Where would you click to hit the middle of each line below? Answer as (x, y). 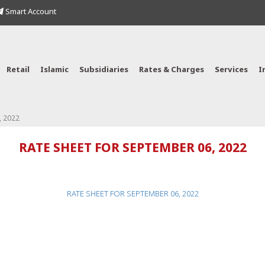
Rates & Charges (172, 70)
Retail (18, 70)
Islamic (54, 70)
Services (231, 70)
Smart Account (30, 12)
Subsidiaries (104, 70)
